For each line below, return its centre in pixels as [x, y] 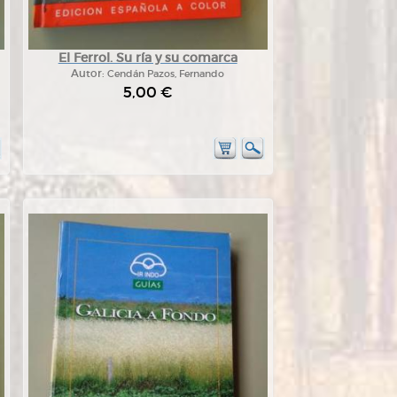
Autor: [90, 74]
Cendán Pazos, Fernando [166, 74]
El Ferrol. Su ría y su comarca [148, 58]
